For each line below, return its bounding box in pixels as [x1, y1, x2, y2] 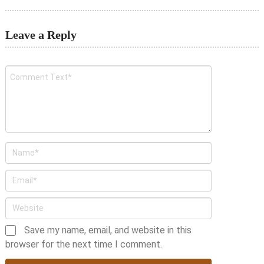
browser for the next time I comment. [5, 238, 162, 250]
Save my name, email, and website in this [24, 224, 192, 236]
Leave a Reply [5, 28, 77, 41]
